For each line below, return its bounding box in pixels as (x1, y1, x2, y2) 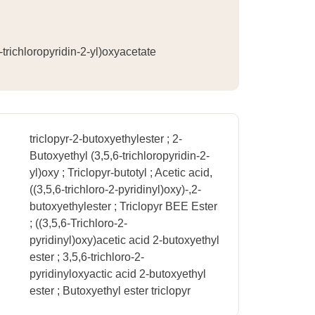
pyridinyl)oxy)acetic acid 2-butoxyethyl (30, 234, 220, 246)
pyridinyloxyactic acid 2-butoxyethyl (30, 268, 207, 280)
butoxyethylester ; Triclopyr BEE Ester (30, 200, 218, 212)
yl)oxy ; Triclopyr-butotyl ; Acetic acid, (30, 167, 213, 179)
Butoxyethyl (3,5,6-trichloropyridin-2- (30, 150, 210, 162)
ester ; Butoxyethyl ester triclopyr (30, 285, 191, 297)
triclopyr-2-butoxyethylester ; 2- (30, 133, 183, 145)
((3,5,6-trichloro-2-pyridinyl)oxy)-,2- (30, 184, 202, 195)
